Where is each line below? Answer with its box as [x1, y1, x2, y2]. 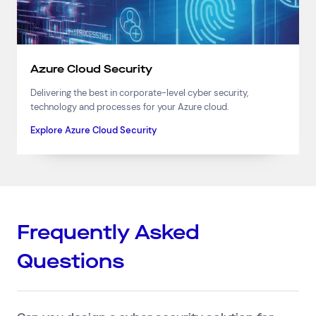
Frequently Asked [17, 218, 200, 246]
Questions [17, 247, 124, 275]
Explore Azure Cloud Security [30, 123, 158, 136]
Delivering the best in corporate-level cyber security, [30, 86, 249, 99]
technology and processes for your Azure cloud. [30, 100, 230, 113]
